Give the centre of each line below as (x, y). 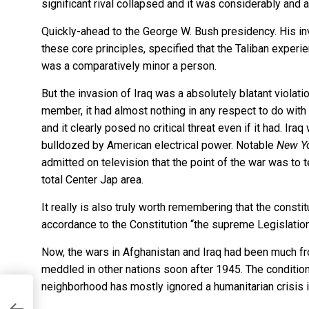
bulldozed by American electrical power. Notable (159, 145)
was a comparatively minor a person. (129, 66)
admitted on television (95, 162)
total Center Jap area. (92, 179)
